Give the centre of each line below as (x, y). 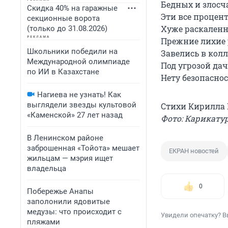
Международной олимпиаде (78, 62)
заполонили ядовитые (68, 202)
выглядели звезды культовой (82, 105)
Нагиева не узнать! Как (79, 95)
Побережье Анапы (60, 191)
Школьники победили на (72, 51)
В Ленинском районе (65, 138)
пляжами (44, 222)
